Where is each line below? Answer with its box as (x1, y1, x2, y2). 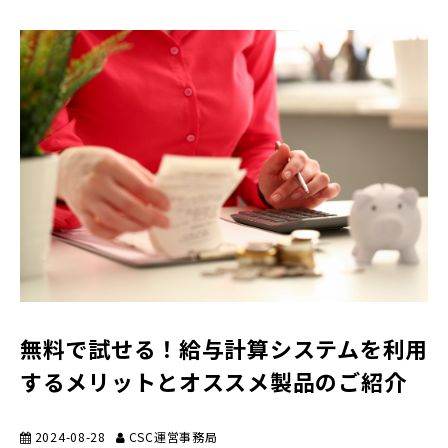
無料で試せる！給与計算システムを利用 (20, 331, 428, 364)
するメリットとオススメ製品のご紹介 (20, 364, 407, 397)
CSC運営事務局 (128, 427, 218, 445)
